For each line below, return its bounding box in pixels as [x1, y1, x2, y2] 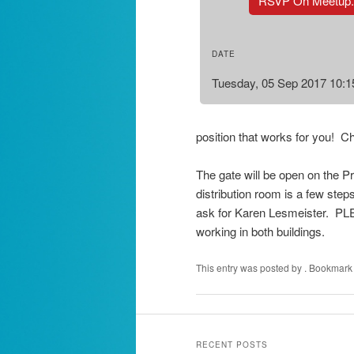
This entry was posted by [196, 260, 304, 274]
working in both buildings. [196, 223, 325, 240]
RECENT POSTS [196, 338, 268, 350]
